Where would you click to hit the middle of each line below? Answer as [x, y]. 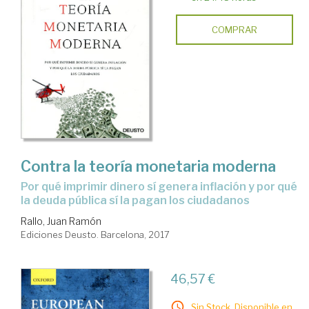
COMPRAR [234, 30]
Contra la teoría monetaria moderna [148, 166]
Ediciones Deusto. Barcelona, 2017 [95, 234]
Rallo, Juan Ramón [61, 221]
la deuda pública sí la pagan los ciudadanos [135, 200]
